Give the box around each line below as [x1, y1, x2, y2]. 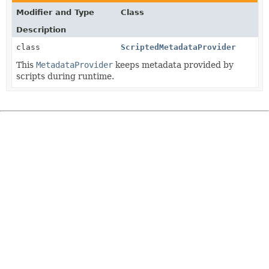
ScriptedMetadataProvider [121, 42, 237, 52]
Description [16, 25, 66, 34]
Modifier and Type [16, 7, 94, 17]
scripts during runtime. [16, 71, 114, 81]
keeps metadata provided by [113, 59, 234, 70]
